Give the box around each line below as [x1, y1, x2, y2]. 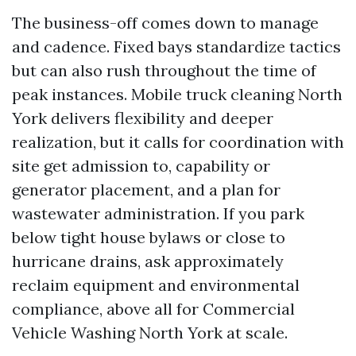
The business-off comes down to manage [12, 13, 319, 33]
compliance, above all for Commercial [12, 299, 295, 319]
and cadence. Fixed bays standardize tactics [12, 37, 341, 56]
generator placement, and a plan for [12, 180, 281, 199]
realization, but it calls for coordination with [12, 132, 344, 152]
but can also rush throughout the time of [12, 60, 316, 80]
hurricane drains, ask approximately [12, 251, 284, 271]
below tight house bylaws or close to [12, 227, 285, 247]
